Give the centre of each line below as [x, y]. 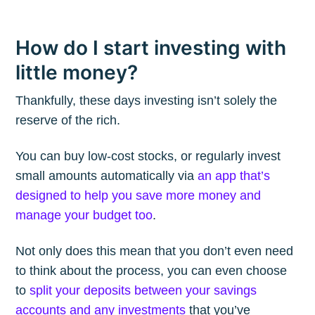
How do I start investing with [151, 47]
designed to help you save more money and [139, 195]
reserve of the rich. [68, 120]
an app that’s [234, 175]
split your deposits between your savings [143, 290]
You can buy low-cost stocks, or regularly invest [148, 156]
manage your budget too [84, 215]
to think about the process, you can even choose [152, 270]
